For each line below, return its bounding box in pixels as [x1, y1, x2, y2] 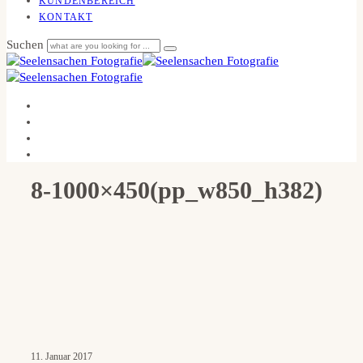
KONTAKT [39, 11, 93, 23]
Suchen [6, 38, 47, 51]
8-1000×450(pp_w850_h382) [31, 177, 322, 203]
